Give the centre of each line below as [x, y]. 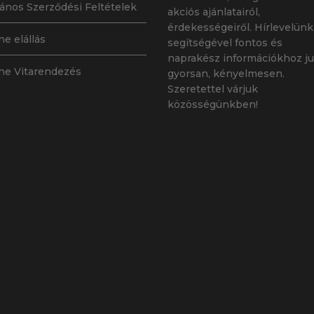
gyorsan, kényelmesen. [226, 74]
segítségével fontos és [225, 43]
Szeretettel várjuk [213, 89]
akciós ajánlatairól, [214, 12]
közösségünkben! [213, 105]
